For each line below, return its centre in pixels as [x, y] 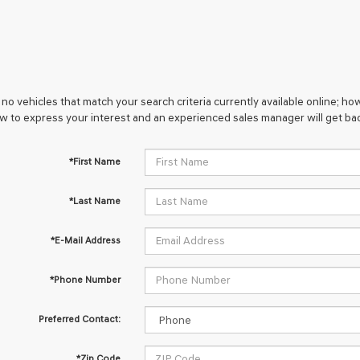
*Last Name [94, 201]
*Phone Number [85, 280]
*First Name [94, 162]
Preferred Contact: [79, 319]
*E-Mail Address [85, 240]
